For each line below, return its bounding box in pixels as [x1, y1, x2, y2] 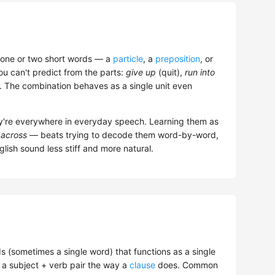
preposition [155, 53, 200, 64]
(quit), [156, 67, 185, 78]
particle [113, 53, 143, 64]
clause [130, 260, 155, 271]
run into [185, 67, 215, 78]
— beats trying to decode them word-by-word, [27, 130, 219, 141]
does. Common [155, 260, 218, 271]
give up [126, 67, 156, 78]
